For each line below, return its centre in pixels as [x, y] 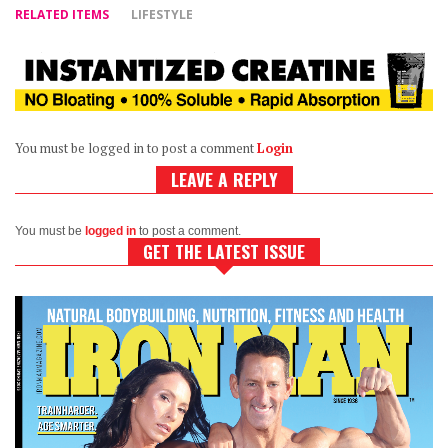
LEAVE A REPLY [224, 178]
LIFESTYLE [162, 14]
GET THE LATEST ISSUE [224, 250]
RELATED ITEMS [62, 14]
